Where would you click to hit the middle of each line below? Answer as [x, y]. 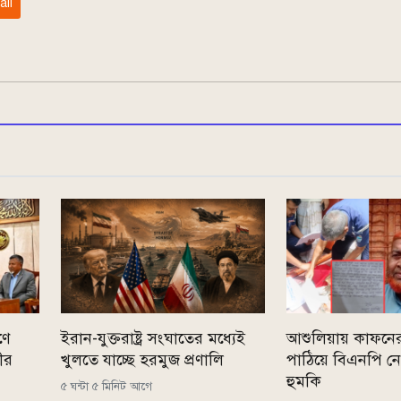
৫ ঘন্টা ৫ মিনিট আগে [107, 386]
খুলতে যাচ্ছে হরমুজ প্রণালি [142, 359]
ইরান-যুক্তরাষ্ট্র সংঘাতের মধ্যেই [153, 338]
